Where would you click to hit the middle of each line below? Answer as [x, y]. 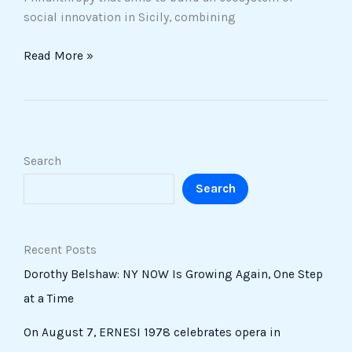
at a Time [49, 299]
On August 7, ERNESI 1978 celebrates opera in [152, 333]
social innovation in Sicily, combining [130, 18]
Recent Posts [60, 250]
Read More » [59, 55]
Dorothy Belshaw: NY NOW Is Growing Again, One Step [173, 275]
